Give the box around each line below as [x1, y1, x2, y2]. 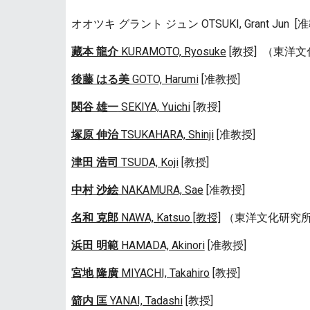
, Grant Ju [239, 17, 284, 30]
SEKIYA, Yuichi [118, 100, 190, 113]
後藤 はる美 [71, 73, 129, 86]
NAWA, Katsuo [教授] [118, 211, 221, 224]
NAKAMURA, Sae [118, 183, 203, 197]
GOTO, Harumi [129, 73, 199, 86]
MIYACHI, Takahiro [118, 266, 210, 280]
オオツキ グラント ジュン [71, 17, 199, 30]
